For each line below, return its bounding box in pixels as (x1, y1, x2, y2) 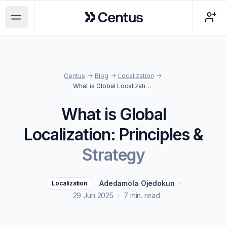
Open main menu (16, 17, 82, 28)
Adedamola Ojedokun (99, 179, 175, 187)
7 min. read (124, 191, 160, 200)
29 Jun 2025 (72, 191, 113, 200)
